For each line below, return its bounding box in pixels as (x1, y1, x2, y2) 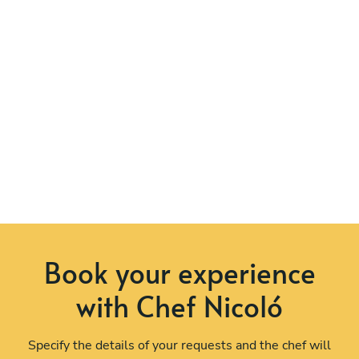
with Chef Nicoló (76, 285, 283, 325)
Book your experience (43, 252, 316, 292)
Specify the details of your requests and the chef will (28, 336, 331, 354)
